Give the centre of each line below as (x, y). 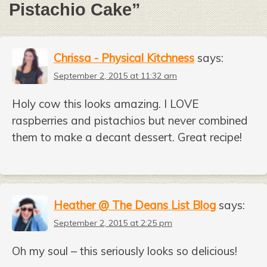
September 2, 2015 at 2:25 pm (113, 223)
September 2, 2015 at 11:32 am (115, 76)
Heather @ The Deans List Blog (135, 205)
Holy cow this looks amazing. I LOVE (105, 104)
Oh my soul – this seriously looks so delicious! (125, 251)
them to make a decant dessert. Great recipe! (127, 137)
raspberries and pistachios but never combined (130, 121)
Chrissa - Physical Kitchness (124, 58)
